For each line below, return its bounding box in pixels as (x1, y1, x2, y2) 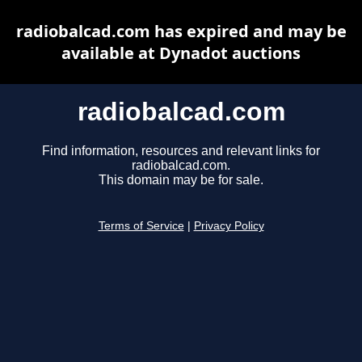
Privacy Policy (193, 220, 264, 233)
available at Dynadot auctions (61, 42, 301, 64)
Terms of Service (98, 220, 184, 233)
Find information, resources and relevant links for (42, 144, 320, 158)
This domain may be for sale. (99, 173, 263, 187)
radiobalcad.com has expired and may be (15, 20, 347, 42)
